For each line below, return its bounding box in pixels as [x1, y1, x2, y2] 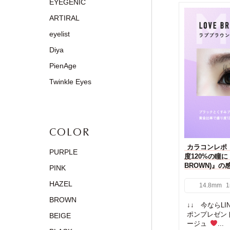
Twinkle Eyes [49, 78, 91, 86]
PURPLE [49, 148, 78, 156]
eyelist [49, 30, 70, 38]
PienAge [49, 62, 76, 70]
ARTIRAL [49, 14, 80, 22]
